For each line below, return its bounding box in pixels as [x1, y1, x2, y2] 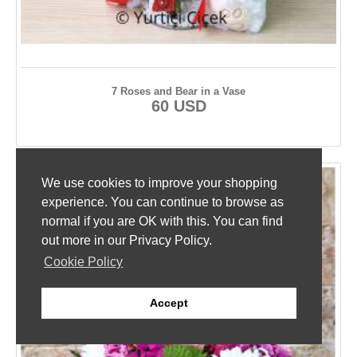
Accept [150, 296, 188, 310]
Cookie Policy [44, 255, 124, 269]
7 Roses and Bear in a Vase [112, 84, 245, 97]
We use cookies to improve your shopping [41, 176, 277, 190]
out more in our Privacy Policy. [41, 233, 212, 248]
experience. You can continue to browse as [41, 195, 284, 210]
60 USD [151, 96, 206, 115]
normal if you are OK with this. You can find [41, 214, 283, 229]
